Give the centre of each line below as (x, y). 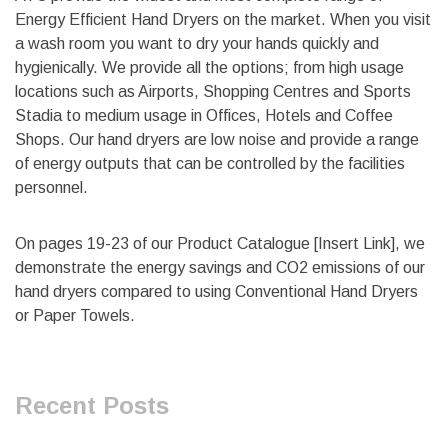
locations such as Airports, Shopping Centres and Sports (213, 92)
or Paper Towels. (75, 316)
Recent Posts (92, 406)
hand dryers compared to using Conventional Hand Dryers (216, 292)
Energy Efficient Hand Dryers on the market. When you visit (223, 20)
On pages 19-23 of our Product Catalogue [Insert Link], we (220, 244)
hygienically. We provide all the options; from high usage (209, 68)
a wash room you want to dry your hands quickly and (197, 44)
